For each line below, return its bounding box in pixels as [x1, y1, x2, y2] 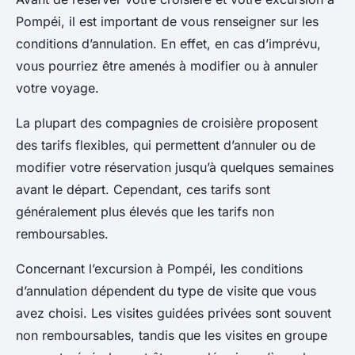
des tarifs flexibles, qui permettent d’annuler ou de [16, 137, 315, 153]
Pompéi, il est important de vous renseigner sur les [16, 13, 319, 29]
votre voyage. [16, 80, 99, 96]
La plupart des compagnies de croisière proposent [16, 115, 318, 131]
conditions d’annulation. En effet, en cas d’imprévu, [16, 36, 321, 52]
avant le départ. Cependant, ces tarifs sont [16, 181, 270, 197]
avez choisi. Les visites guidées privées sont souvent [16, 305, 331, 321]
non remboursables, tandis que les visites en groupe [16, 327, 327, 343]
